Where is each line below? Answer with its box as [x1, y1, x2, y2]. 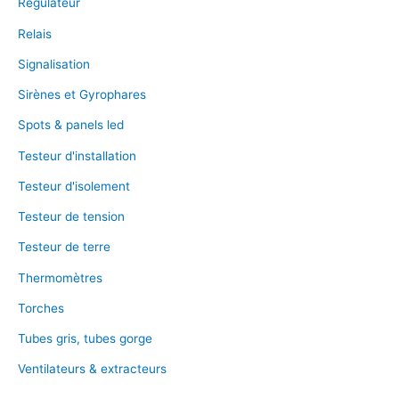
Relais [18, 26, 52, 41]
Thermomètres [18, 270, 102, 285]
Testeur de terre [18, 240, 110, 255]
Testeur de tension [18, 209, 125, 224]
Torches [18, 300, 64, 315]
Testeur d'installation [18, 148, 136, 163]
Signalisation [18, 56, 90, 71]
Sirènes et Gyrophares [18, 87, 146, 102]
